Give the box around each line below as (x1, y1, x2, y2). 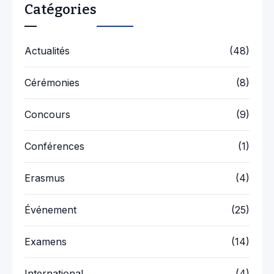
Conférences (24, 140, 84, 153)
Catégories (24, 1, 97, 18)
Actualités (24, 45, 70, 57)
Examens (24, 235, 67, 248)
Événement (24, 204, 76, 217)
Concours (24, 108, 70, 121)
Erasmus (24, 172, 65, 185)
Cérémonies (24, 76, 80, 89)
